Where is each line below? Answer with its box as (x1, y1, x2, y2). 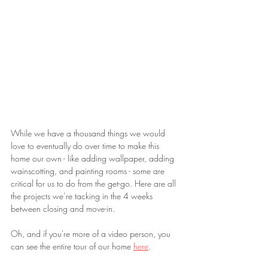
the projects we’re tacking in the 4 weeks (11, 190, 155, 202)
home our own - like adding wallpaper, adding (11, 153, 176, 165)
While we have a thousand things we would (11, 127, 167, 139)
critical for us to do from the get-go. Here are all (11, 178, 178, 190)
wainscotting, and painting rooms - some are (11, 165, 167, 177)
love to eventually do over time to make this (11, 140, 162, 152)
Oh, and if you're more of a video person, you (11, 228, 173, 240)
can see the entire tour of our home (11, 240, 133, 252)
